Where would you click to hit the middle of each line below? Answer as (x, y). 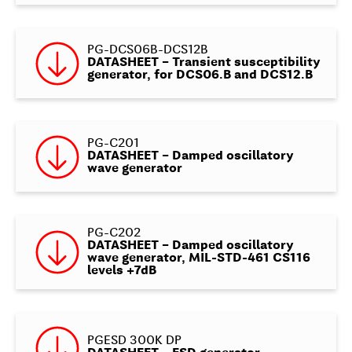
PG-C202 (114, 233)
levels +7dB (121, 271)
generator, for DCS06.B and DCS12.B (200, 76)
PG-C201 (113, 144)
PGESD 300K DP (134, 341)
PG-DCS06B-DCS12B (147, 51)
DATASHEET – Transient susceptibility (203, 63)
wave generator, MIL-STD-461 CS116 (198, 258)
